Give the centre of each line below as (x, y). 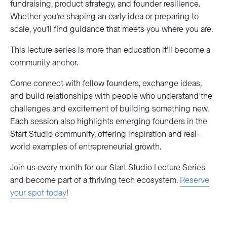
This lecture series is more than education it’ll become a (110, 50)
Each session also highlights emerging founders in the (109, 122)
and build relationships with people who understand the (111, 97)
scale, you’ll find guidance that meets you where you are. (111, 30)
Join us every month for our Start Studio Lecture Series (108, 168)
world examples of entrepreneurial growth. (86, 147)
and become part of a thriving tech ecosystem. (95, 181)
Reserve (195, 181)
